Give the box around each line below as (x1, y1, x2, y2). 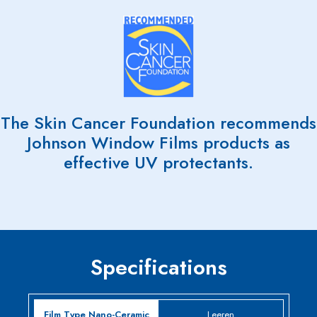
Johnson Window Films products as (27, 130, 290, 156)
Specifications (90, 252, 227, 283)
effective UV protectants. (64, 150, 253, 175)
